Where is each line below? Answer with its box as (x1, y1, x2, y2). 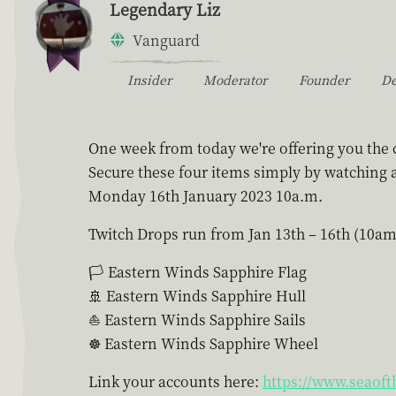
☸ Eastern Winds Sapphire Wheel (88, 332, 318, 354)
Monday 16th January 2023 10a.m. (88, 185, 323, 206)
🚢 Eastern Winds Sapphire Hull (88, 285, 306, 306)
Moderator (203, 70, 267, 88)
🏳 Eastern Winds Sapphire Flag (88, 261, 307, 282)
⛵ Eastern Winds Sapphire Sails (88, 308, 306, 330)
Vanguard (133, 29, 200, 50)
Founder (299, 70, 349, 88)
